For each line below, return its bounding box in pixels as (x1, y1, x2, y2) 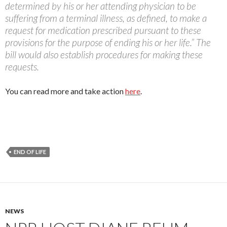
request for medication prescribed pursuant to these (5, 24, 201, 36)
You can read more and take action (5, 86, 125, 96)
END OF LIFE (14, 148, 46, 156)
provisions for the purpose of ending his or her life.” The (5, 36, 211, 49)
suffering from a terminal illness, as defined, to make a (5, 12, 207, 24)
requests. (5, 61, 39, 73)
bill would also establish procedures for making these (5, 49, 203, 61)
